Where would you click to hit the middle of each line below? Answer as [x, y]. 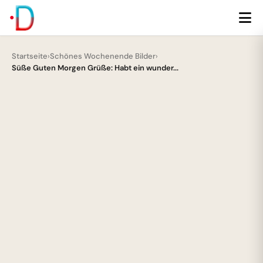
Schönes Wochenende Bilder [103, 56]
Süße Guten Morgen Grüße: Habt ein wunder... [95, 68]
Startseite [30, 56]
